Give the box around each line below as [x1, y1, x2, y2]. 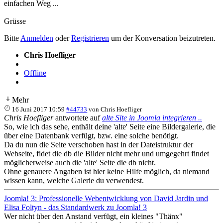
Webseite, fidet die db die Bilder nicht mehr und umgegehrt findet [4, 149, 209, 158]
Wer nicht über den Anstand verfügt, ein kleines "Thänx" [4, 212, 183, 221]
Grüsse [4, 16, 26, 25]
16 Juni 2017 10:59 [12, 105, 65, 113]
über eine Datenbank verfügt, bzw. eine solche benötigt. [4, 131, 179, 140]
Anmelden [20, 33, 53, 42]
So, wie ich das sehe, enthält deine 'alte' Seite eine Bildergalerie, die [4, 122, 216, 131]
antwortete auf [53, 113, 102, 122]
